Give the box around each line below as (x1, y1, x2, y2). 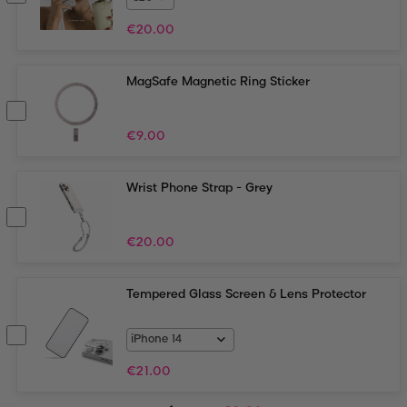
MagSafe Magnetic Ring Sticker (126, 75, 310, 90)
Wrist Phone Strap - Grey (126, 182, 273, 196)
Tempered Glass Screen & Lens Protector (126, 288, 366, 302)
